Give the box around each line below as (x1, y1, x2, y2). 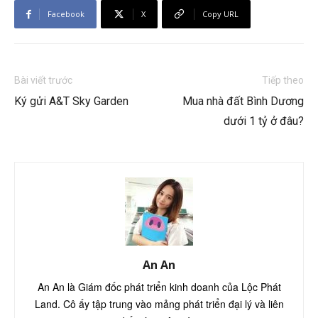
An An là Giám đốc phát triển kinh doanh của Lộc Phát (37, 280, 281, 295)
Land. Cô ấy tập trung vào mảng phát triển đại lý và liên (34, 297, 284, 312)
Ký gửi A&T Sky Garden (14, 94, 128, 109)
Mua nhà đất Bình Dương (182, 94, 304, 109)
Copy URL (202, 9, 238, 20)
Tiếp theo (262, 75, 304, 87)
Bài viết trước (14, 75, 72, 87)
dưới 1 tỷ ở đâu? (224, 114, 304, 128)
